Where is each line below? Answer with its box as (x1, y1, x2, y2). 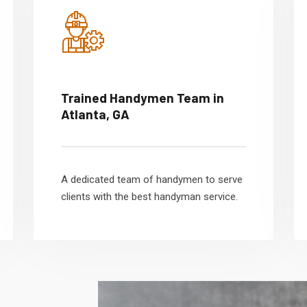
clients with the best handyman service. (61, 191, 238, 203)
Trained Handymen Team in (61, 90, 224, 106)
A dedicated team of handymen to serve (61, 173, 243, 186)
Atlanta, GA (61, 106, 130, 122)
